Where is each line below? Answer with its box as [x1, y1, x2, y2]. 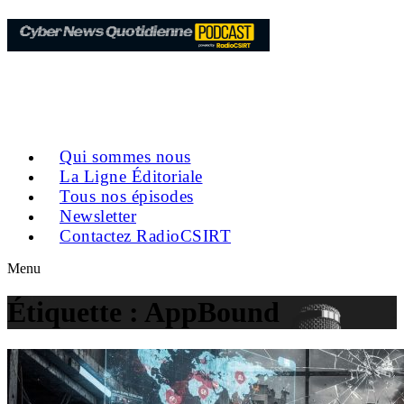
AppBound [144, 296, 280, 329]
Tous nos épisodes [60, 186, 194, 206]
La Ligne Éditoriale [60, 166, 203, 186]
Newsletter [60, 206, 136, 225]
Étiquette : [7, 296, 144, 329]
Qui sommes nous [60, 146, 191, 166]
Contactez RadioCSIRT [60, 225, 231, 245]
